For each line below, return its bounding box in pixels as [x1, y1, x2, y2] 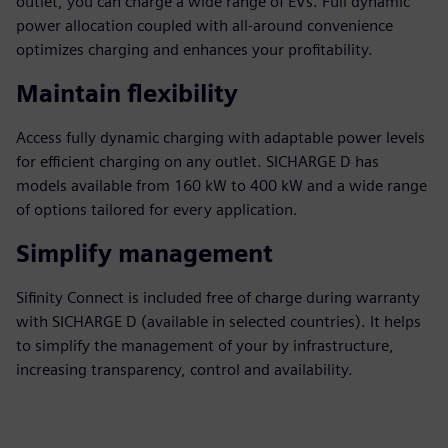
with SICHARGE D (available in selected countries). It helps [16, 312, 421, 331]
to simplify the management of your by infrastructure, [16, 336, 394, 355]
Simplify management [16, 239, 273, 268]
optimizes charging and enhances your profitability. [16, 40, 373, 59]
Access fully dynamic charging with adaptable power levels [16, 128, 425, 147]
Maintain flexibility [16, 79, 238, 108]
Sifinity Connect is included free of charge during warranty [16, 288, 420, 307]
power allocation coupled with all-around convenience [16, 16, 393, 35]
